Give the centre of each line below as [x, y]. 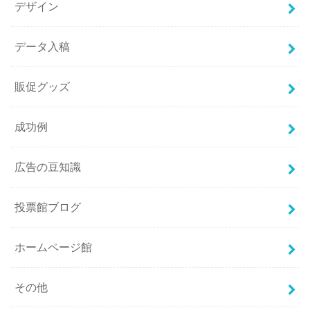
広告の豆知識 [48, 167]
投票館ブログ [48, 207]
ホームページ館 [54, 247]
